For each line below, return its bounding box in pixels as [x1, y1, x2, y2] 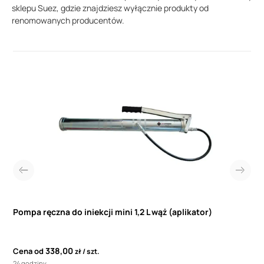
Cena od [13, 246, 44, 257]
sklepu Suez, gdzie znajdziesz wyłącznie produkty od [12, 2, 209, 14]
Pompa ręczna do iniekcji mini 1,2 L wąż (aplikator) [13, 206, 212, 218]
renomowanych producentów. [12, 15, 124, 27]
